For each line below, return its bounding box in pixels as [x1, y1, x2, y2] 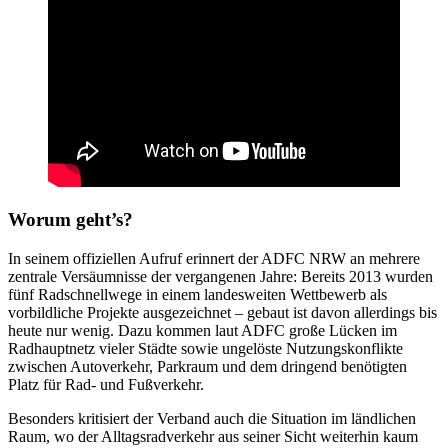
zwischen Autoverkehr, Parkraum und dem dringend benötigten [8, 358, 407, 376]
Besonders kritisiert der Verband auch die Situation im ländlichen [8, 410, 416, 428]
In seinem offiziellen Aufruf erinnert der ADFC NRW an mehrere [8, 250, 420, 268]
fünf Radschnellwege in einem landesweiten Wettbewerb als [8, 286, 387, 304]
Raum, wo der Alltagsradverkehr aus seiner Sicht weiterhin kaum [8, 428, 418, 446]
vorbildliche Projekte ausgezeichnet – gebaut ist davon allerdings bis [8, 304, 437, 322]
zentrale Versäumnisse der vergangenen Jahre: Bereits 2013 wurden [8, 268, 433, 286]
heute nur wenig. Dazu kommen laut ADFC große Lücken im [8, 322, 397, 340]
